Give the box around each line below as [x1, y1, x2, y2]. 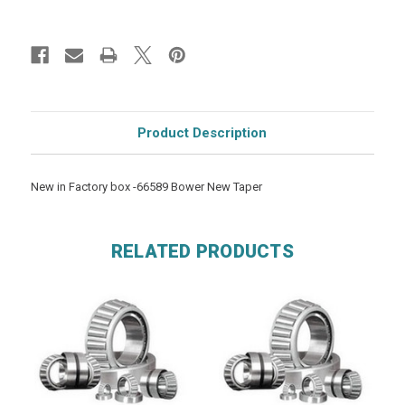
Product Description [137, 124, 268, 141]
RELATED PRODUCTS [110, 240, 294, 262]
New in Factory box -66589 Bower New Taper [30, 179, 262, 193]
